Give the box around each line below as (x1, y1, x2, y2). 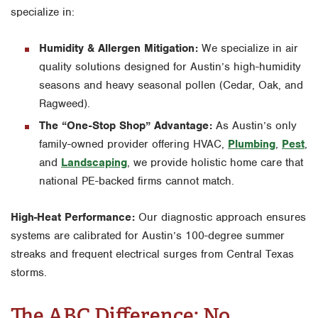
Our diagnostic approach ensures (135, 209, 306, 224)
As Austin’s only (212, 118, 297, 133)
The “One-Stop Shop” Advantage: (39, 118, 212, 133)
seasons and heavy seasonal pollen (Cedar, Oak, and (39, 77, 303, 92)
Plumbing (228, 136, 275, 151)
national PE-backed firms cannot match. (39, 173, 234, 188)
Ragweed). (39, 96, 90, 111)
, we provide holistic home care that (127, 155, 303, 170)
